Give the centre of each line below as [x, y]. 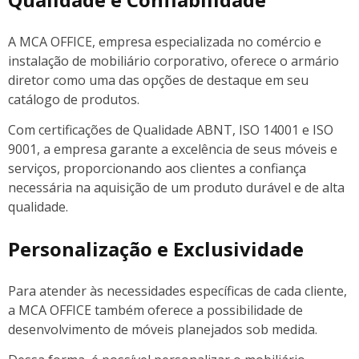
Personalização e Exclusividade [156, 248]
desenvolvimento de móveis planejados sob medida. [163, 329]
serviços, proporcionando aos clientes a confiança [157, 168]
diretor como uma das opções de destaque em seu [158, 80]
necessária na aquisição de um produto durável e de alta [176, 187]
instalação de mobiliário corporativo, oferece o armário [173, 61]
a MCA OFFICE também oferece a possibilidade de [155, 310]
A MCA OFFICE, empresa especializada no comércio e [165, 41]
